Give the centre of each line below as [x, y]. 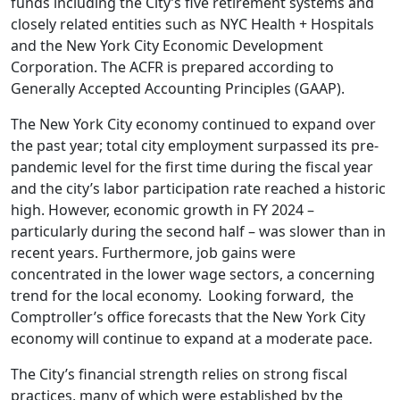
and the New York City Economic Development [167, 46]
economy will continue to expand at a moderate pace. [195, 338]
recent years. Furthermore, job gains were [153, 253]
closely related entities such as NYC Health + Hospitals [192, 24]
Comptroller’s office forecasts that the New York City [188, 317]
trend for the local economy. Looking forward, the [182, 296]
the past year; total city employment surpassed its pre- [195, 146]
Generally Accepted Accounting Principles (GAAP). [178, 88]
